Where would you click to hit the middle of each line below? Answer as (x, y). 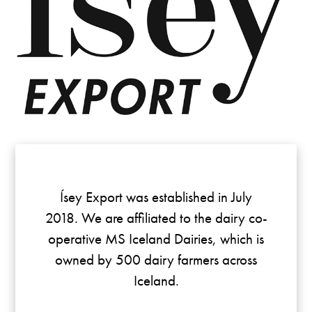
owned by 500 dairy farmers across (156, 260)
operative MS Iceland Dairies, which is (156, 239)
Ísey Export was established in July (156, 197)
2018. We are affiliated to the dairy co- (156, 218)
